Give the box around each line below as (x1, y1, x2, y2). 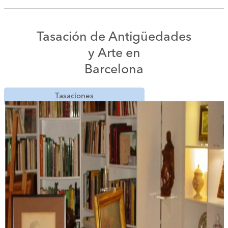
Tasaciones (55, 93, 94, 100)
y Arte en (88, 47, 140, 60)
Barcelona (84, 64, 144, 76)
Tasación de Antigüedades (37, 31, 191, 44)
